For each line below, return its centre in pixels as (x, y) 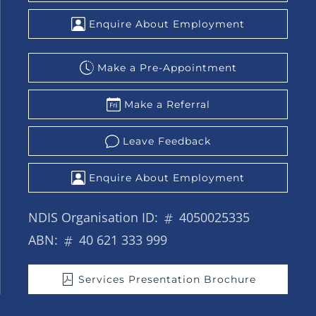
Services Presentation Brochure (167, 279)
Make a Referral (167, 104)
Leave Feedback (167, 141)
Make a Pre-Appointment (167, 68)
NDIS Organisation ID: (95, 217)
